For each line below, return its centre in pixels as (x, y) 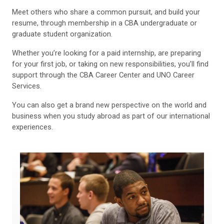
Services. (27, 86)
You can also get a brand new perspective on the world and (109, 105)
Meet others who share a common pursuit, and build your (106, 12)
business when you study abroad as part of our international (111, 116)
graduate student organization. (62, 34)
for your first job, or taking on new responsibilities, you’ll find (110, 64)
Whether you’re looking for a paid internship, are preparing (106, 53)
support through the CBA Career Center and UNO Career (103, 75)
